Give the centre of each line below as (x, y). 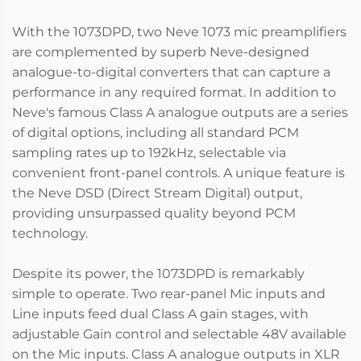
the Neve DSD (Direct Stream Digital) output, (157, 193)
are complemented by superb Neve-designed (161, 52)
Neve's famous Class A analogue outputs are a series (180, 112)
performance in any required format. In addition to (174, 92)
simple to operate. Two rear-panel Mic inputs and (169, 293)
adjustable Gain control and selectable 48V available (179, 334)
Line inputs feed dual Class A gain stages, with (160, 313)
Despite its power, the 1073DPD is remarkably (158, 273)
